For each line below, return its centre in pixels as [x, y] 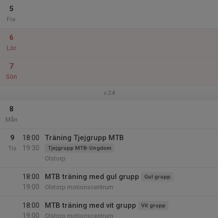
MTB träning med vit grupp [91, 205]
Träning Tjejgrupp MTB [84, 138]
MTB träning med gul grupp [92, 177]
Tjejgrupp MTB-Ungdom [80, 148]
